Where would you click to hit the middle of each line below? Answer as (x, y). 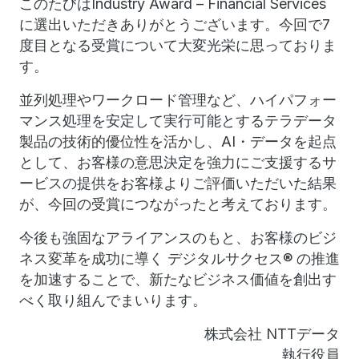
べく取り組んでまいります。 (113, 300)
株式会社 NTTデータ (272, 334)
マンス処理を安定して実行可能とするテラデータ (178, 121)
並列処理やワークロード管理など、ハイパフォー (178, 100)
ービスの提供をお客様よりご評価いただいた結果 (178, 183)
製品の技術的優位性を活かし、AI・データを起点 (178, 141)
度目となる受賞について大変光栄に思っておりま (178, 45)
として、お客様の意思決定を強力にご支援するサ (178, 162)
